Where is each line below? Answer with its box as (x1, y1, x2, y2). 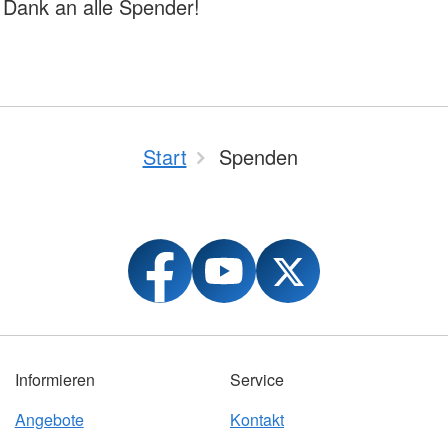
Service (229, 368, 284, 392)
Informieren (14, 368, 95, 392)
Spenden (218, 142, 298, 172)
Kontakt (229, 408, 284, 432)
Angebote (14, 408, 84, 432)
